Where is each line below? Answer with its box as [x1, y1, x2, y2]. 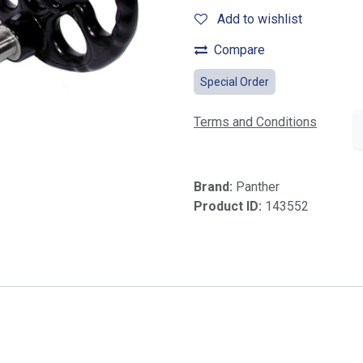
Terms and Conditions [194, 114, 317, 130]
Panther [236, 179, 280, 195]
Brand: [194, 179, 236, 195]
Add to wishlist [217, 11, 302, 27]
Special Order [200, 75, 269, 88]
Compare [214, 42, 265, 58]
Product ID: [194, 199, 265, 215]
